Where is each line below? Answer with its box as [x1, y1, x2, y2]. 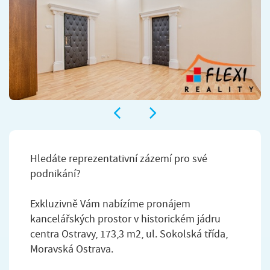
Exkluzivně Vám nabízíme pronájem [30, 196, 190, 211]
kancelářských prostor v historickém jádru [30, 212, 221, 226]
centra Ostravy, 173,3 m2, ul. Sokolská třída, [30, 227, 228, 241]
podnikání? [30, 166, 81, 181]
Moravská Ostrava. [30, 242, 113, 256]
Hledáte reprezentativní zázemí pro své [30, 151, 207, 166]
